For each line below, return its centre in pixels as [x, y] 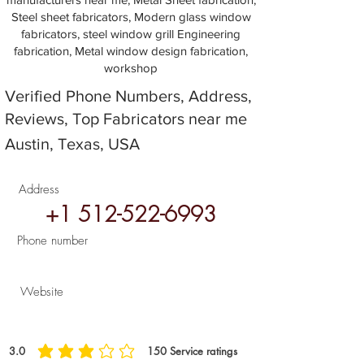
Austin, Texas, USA [72, 144]
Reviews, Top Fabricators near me [128, 119]
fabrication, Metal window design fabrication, [131, 51]
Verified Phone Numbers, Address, [128, 96]
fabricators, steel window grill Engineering [131, 34]
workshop [131, 68]
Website [44, 292]
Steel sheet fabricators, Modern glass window [131, 17]
